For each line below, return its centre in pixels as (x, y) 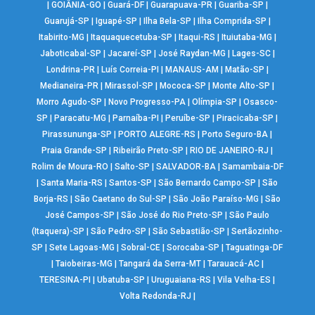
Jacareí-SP (129, 54)
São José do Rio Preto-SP (172, 216)
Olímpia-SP (215, 102)
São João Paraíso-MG (216, 199)
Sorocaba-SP (193, 248)
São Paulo (250, 216)
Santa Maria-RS (72, 183)
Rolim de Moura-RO (70, 167)
